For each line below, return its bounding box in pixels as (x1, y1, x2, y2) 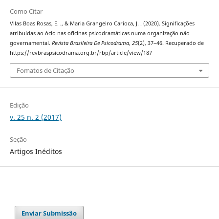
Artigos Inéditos (9, 146, 62, 156)
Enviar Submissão (22, 208, 77, 218)
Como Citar (9, 7, 43, 16)
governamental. (9, 40, 52, 47)
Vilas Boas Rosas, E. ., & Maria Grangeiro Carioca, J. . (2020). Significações (9, 20, 195, 27)
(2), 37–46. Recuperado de (137, 40, 204, 47)
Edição (9, 100, 29, 109)
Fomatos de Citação (16, 66, 74, 75)
